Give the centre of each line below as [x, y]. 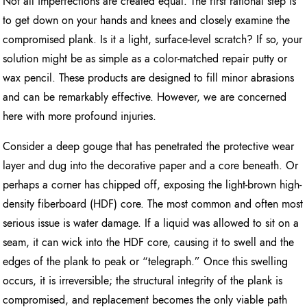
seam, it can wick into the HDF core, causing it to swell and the [149, 242]
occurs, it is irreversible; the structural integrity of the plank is [143, 280]
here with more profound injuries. [80, 116]
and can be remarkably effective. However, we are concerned [145, 97]
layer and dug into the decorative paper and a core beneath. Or [151, 165]
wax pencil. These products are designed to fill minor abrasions [149, 77]
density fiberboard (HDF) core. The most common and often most [153, 204]
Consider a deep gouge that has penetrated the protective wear [149, 146]
